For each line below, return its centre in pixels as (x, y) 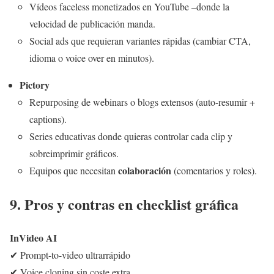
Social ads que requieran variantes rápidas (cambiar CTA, (140, 40)
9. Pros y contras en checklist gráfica (124, 204)
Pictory (35, 84)
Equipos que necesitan (74, 170)
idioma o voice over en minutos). (92, 57)
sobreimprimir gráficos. (74, 153)
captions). (48, 119)
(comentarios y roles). (214, 170)
